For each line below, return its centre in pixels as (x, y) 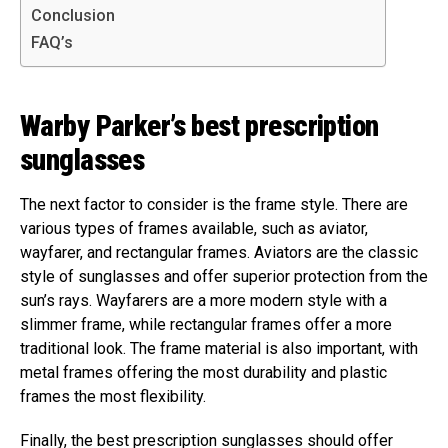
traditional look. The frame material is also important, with (219, 348)
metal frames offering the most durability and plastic (203, 372)
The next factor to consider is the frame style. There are (214, 204)
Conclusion (73, 15)
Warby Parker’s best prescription (199, 125)
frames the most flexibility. (113, 396)
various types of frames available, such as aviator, (194, 228)
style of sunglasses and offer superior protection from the (224, 276)
